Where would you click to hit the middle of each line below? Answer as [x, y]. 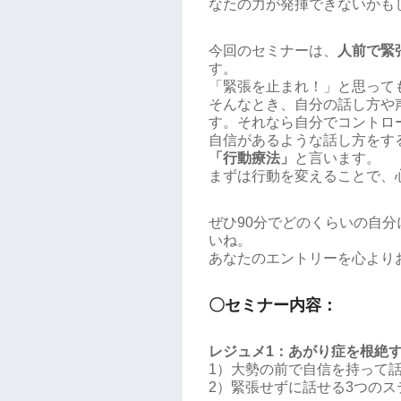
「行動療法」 [252, 158]
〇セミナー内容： [273, 305]
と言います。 [337, 158]
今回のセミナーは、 [273, 51]
